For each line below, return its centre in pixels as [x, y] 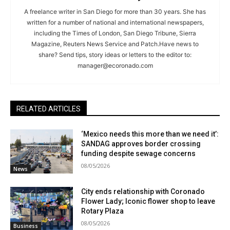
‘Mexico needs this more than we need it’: [150, 134]
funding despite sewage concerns [139, 154]
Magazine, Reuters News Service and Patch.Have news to [115, 44]
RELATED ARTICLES [49, 109]
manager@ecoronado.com [115, 66]
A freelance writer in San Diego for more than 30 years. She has [115, 12]
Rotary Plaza [103, 211]
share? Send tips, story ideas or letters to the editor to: [115, 55]
